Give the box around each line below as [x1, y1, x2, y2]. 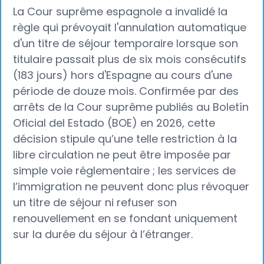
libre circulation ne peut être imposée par [13, 147, 232, 163]
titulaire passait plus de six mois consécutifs [13, 52, 247, 67]
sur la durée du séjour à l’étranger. [13, 227, 193, 242]
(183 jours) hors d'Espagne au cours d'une [13, 68, 233, 83]
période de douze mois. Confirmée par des [13, 84, 239, 99]
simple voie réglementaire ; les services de [13, 163, 236, 179]
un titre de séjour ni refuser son [13, 195, 177, 210]
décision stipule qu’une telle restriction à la [13, 131, 237, 147]
